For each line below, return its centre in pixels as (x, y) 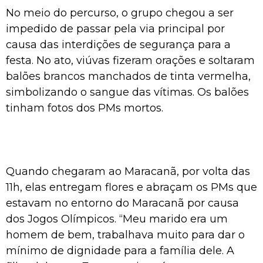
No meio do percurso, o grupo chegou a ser (120, 13)
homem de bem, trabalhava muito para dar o (125, 235)
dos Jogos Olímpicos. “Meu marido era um (117, 219)
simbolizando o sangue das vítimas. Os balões (127, 92)
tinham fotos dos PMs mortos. (85, 108)
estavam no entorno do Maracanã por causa (122, 203)
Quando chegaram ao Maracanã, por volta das (128, 171)
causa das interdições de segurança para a (118, 44)
